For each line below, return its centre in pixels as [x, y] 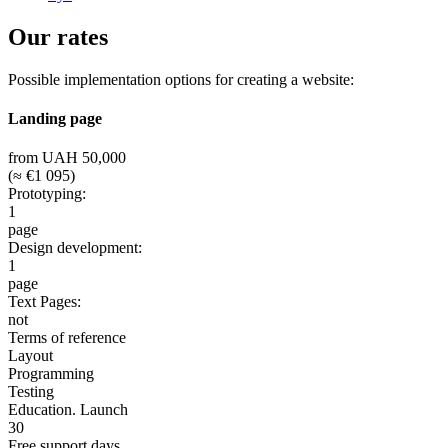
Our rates [58, 36]
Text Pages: [44, 302]
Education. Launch [68, 410]
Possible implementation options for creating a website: [181, 79]
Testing [31, 392]
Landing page [55, 119]
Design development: [75, 248]
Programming [51, 374]
